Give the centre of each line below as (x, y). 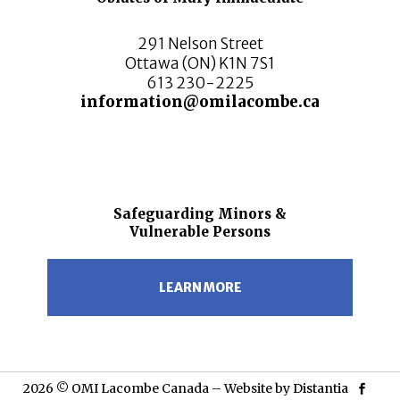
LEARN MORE (200, 287)
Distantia (320, 388)
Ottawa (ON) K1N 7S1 (200, 63)
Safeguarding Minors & (200, 213)
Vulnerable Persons (200, 231)
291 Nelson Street (200, 43)
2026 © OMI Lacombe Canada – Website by (158, 388)
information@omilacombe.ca (200, 101)
